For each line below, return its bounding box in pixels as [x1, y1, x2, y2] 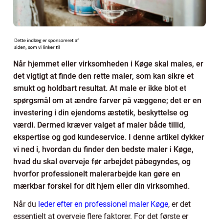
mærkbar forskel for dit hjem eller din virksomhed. [13, 181, 190, 191]
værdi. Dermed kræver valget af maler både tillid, [13, 120, 185, 130]
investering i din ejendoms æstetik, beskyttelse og [13, 108, 188, 117]
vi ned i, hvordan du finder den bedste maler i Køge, [13, 144, 194, 154]
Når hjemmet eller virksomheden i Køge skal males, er [13, 59, 203, 68]
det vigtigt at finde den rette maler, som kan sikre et [13, 71, 194, 81]
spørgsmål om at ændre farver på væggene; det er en [13, 95, 201, 105]
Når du [13, 199, 38, 209]
